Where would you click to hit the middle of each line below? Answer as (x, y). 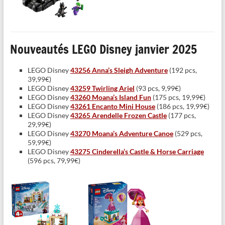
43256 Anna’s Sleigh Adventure (119, 70)
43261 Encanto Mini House (113, 106)
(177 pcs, (181, 116)
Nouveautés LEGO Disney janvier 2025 (103, 49)
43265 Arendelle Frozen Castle (118, 116)
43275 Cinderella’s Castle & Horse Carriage (137, 152)
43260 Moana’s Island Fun (110, 97)
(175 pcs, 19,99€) (178, 97)
